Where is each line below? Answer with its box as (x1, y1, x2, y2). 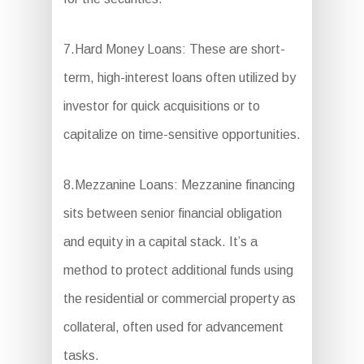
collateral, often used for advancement (63, 320, 284, 335)
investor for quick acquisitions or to (63, 99, 260, 114)
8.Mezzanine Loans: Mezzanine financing (63, 178, 295, 193)
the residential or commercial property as (63, 292, 296, 306)
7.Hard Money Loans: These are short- (63, 42, 285, 57)
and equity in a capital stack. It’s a (63, 235, 258, 249)
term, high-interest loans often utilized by (63, 71, 296, 85)
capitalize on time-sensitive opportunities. (63, 128, 301, 142)
